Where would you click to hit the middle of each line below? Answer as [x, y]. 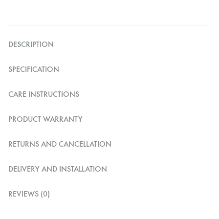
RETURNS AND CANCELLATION [60, 144]
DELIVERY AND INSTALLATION [58, 169]
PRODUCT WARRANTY [45, 119]
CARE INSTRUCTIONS [44, 94]
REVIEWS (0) [29, 194]
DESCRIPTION [31, 44]
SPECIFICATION [34, 69]
